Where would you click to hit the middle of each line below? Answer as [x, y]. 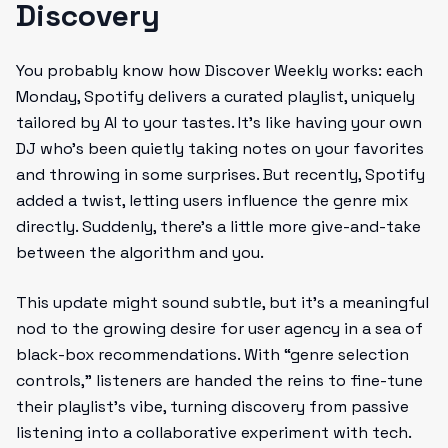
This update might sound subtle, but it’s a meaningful [222, 302]
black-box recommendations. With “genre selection [212, 354]
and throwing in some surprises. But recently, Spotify [220, 174]
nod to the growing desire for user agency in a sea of [219, 328]
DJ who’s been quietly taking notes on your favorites [220, 148]
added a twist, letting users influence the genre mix [212, 200]
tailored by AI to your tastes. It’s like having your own [219, 122]
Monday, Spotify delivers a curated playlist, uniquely [215, 96]
